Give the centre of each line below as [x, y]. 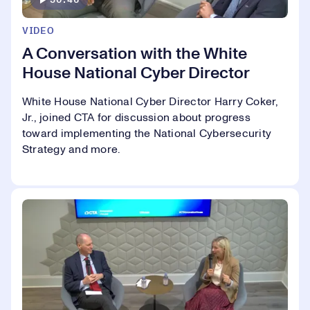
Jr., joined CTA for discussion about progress [136, 117]
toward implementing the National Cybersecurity [147, 133]
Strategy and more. [71, 149]
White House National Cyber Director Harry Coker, [151, 101]
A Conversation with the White [135, 54]
